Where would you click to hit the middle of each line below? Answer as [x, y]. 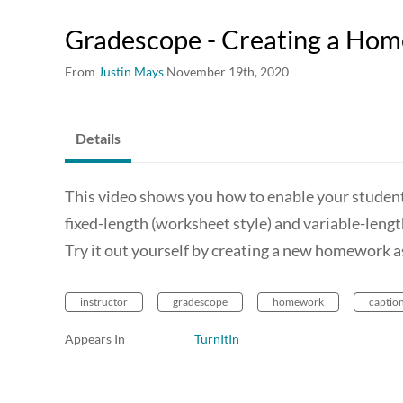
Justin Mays [131, 72]
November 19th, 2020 [228, 72]
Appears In [95, 339]
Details [98, 138]
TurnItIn [217, 339]
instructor [104, 302]
